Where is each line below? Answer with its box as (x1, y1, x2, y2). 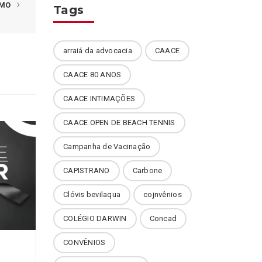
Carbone (132, 166, 163, 175)
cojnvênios (143, 190, 182, 199)
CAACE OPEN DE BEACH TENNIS (63, 118, 175, 127)
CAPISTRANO (63, 166, 110, 175)
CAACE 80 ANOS (63, 70, 122, 79)
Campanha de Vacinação (63, 142, 151, 151)
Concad (149, 214, 177, 223)
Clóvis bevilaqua (63, 190, 121, 199)
